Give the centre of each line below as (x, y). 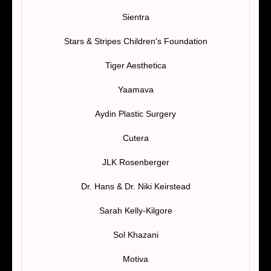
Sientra (135, 17)
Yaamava (135, 89)
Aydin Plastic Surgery (135, 113)
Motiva (135, 259)
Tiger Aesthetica (135, 65)
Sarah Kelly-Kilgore (135, 210)
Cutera (135, 138)
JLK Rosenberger (135, 162)
